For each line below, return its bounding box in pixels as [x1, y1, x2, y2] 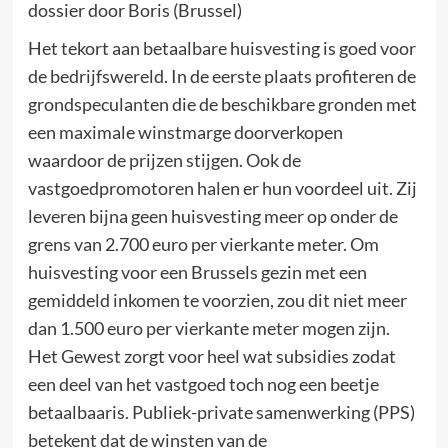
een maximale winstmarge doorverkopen [27, 120, 343, 143]
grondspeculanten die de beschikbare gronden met [27, 92, 417, 115]
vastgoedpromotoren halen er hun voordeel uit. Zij [27, 176, 417, 199]
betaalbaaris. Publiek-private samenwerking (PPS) [27, 400, 415, 423]
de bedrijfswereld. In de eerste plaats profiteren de [27, 64, 416, 87]
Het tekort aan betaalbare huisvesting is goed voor [27, 36, 416, 59]
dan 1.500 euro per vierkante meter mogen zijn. [27, 316, 390, 339]
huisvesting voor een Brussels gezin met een [27, 260, 367, 283]
